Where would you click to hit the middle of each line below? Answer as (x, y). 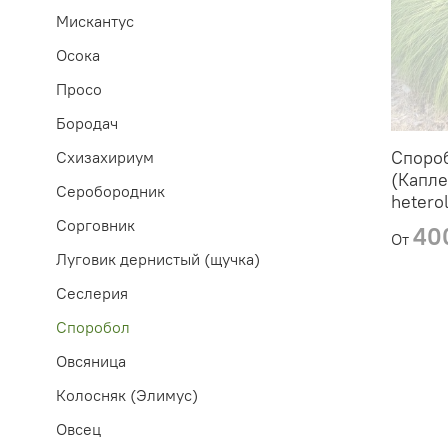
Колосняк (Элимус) (127, 394)
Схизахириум (105, 156)
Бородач (87, 122)
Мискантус (95, 20)
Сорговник (95, 224)
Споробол (93, 326)
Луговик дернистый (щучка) (158, 258)
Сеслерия (92, 292)
